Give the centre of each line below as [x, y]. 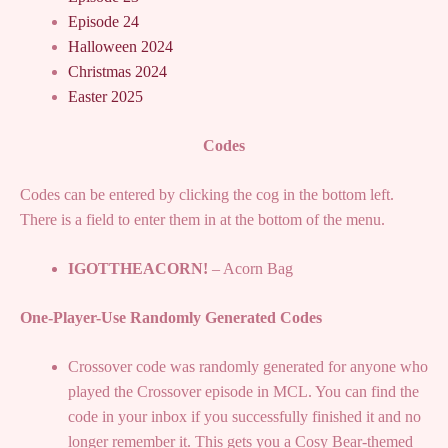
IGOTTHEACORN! [138, 268]
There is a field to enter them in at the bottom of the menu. [202, 219]
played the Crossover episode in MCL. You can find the [243, 391]
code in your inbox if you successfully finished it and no [244, 416]
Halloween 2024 [120, 46]
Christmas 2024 [117, 71]
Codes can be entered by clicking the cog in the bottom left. [207, 194]
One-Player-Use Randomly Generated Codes [171, 317]
